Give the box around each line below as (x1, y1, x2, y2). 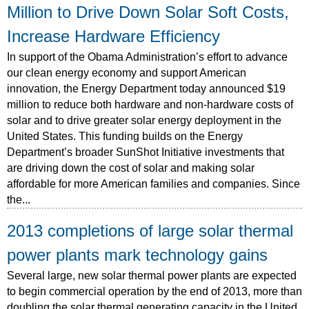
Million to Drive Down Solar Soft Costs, (7, 3, 289, 21)
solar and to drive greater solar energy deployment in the (7, 114, 281, 126)
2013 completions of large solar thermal (7, 221, 293, 240)
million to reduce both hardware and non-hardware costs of (7, 98, 293, 110)
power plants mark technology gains (7, 246, 268, 264)
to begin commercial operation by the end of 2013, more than (7, 285, 302, 297)
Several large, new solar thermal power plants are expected (7, 269, 297, 281)
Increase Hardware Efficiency (7, 27, 220, 46)
